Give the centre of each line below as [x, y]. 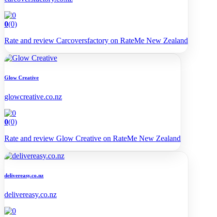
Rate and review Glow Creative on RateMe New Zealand [93, 138]
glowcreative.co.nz [33, 96]
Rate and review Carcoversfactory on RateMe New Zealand [96, 40]
